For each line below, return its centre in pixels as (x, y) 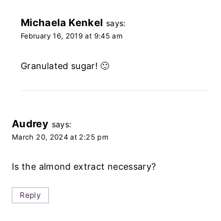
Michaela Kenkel (62, 22)
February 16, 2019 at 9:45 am (72, 36)
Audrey (30, 123)
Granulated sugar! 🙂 (65, 66)
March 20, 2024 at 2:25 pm (60, 137)
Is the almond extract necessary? (84, 167)
